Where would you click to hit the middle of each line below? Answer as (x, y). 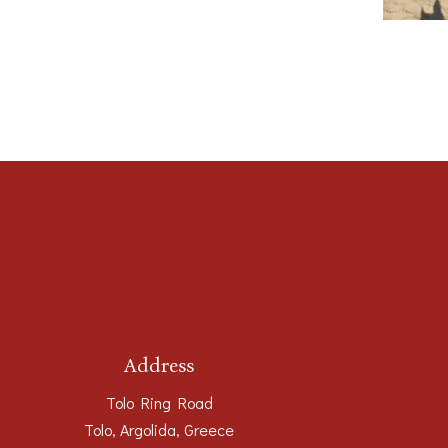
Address (159, 364)
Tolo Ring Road (159, 402)
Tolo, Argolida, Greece (159, 429)
